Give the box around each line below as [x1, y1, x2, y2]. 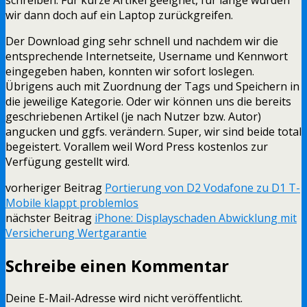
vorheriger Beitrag [5, 180, 105, 195]
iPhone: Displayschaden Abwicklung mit [95, 210, 297, 225]
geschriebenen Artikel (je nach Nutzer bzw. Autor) [5, 108, 261, 124]
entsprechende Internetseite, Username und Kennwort [5, 48, 288, 64]
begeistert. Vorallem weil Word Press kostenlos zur [5, 138, 268, 154]
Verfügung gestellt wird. [5, 153, 130, 169]
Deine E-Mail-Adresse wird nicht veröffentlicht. [5, 290, 243, 306]
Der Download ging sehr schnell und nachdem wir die [5, 33, 278, 49]
